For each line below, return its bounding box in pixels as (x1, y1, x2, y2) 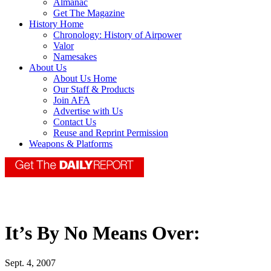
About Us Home (53, 73, 117, 84)
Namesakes (53, 51, 97, 62)
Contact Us (53, 117, 96, 128)
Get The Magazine (53, 8, 125, 19)
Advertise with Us (53, 106, 123, 117)
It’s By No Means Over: (5, 222, 200, 244)
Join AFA (53, 95, 90, 106)
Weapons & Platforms (29, 139, 113, 149)
